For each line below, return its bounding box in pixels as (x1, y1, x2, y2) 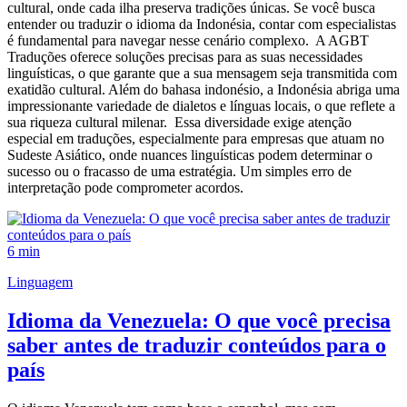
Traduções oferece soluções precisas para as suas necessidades (7, 49, 362, 65)
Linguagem (7, 274, 73, 291)
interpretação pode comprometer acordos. (7, 180, 243, 196)
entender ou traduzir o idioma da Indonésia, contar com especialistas (7, 16, 396, 33)
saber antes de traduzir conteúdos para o (7, 333, 386, 358)
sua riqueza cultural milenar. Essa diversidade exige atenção (7, 114, 352, 131)
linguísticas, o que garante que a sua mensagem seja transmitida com (7, 65, 397, 82)
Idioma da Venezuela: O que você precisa (7, 309, 391, 333)
